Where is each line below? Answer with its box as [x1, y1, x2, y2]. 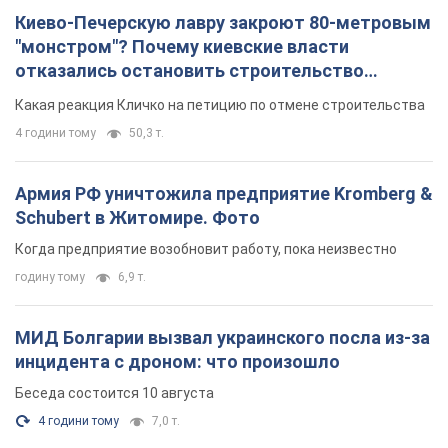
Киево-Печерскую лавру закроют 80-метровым [15, 12, 431, 34]
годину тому [15, 270, 85, 285]
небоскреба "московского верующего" [15, 84, 350, 106]
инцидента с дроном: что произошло [15, 351, 340, 373]
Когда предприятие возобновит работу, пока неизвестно [15, 241, 397, 258]
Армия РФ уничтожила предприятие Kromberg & [15, 183, 433, 205]
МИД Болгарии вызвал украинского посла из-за [15, 327, 430, 349]
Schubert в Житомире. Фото [15, 207, 260, 229]
